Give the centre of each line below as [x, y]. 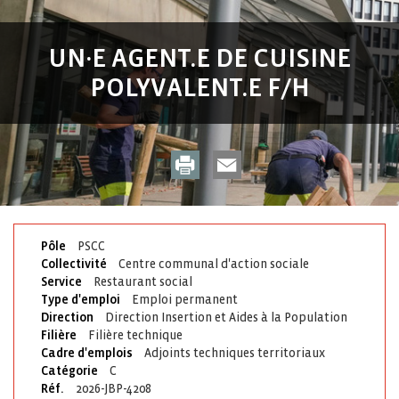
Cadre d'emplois [88, 353]
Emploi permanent [185, 300]
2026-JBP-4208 [114, 389]
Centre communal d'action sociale [214, 264]
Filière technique [135, 335]
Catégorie [71, 371]
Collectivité [75, 264]
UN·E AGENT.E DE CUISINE [199, 58]
